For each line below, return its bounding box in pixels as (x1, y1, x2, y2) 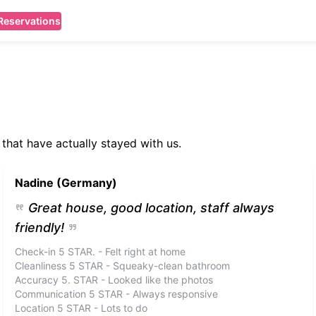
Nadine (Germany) (15, 176, 118, 190)
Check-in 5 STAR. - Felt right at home (15, 245, 186, 257)
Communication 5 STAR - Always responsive (15, 288, 219, 300)
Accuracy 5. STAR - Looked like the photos (15, 274, 214, 286)
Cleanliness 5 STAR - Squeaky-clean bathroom (15, 260, 231, 272)
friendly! (15, 220, 65, 235)
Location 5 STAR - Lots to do (15, 302, 148, 314)
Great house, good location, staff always (28, 200, 275, 215)
